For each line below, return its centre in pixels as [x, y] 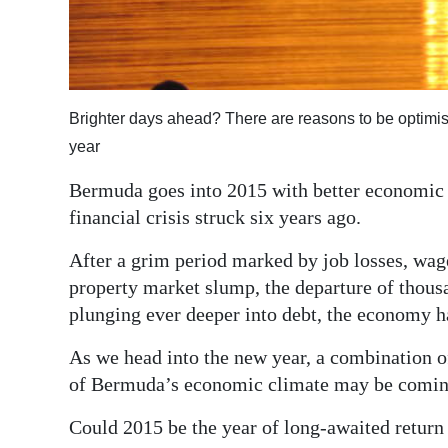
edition [58, 59]
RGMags [63, 104]
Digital [56, 31]
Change [60, 205]
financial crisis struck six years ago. [215, 217]
